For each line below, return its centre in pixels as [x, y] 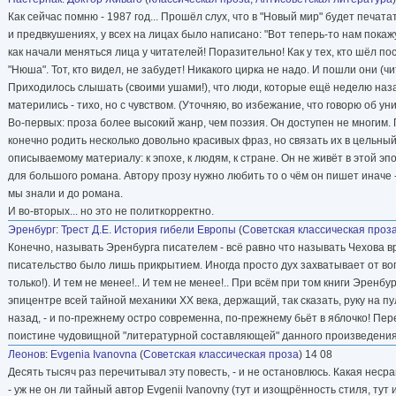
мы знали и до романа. [65, 193]
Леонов [27, 354]
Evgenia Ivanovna [94, 354]
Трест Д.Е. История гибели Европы [148, 229]
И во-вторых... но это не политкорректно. [111, 211]
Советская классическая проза [221, 354]
